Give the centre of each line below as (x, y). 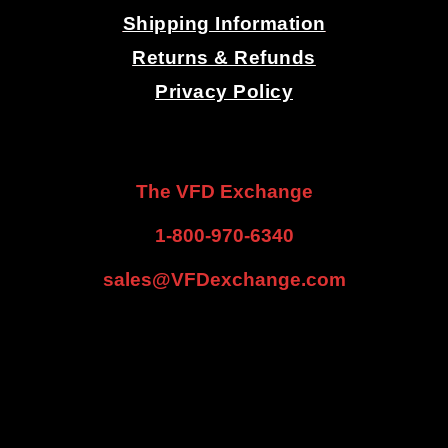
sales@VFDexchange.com (224, 279)
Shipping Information (224, 23)
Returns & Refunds (224, 57)
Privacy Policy (224, 91)
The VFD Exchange (224, 191)
